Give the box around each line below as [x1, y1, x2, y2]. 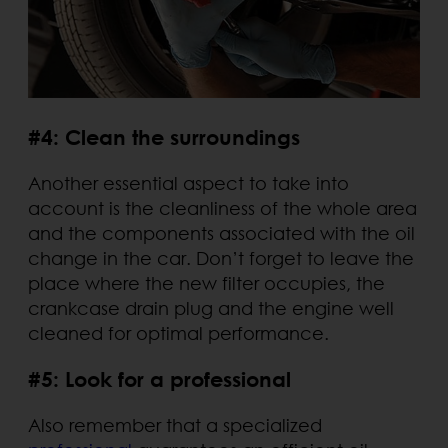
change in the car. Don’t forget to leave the [28, 247, 414, 270]
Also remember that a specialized [28, 414, 322, 437]
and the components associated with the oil [28, 222, 415, 245]
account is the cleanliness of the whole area [28, 197, 417, 220]
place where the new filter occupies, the [28, 272, 385, 295]
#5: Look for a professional [28, 367, 291, 393]
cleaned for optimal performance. [28, 322, 329, 345]
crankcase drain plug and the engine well [28, 297, 394, 320]
